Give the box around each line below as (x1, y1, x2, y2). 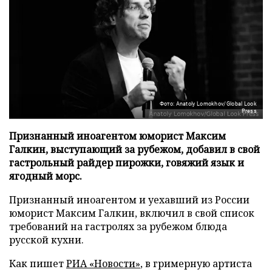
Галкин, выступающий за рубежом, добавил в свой (9, 143, 260, 157)
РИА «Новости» (66, 257, 140, 271)
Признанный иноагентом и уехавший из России (9, 193, 250, 207)
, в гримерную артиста (140, 257, 252, 271)
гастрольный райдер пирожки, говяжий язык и (9, 156, 244, 170)
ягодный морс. (9, 169, 82, 183)
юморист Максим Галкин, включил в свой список (9, 206, 254, 220)
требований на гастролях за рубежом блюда (9, 220, 227, 234)
